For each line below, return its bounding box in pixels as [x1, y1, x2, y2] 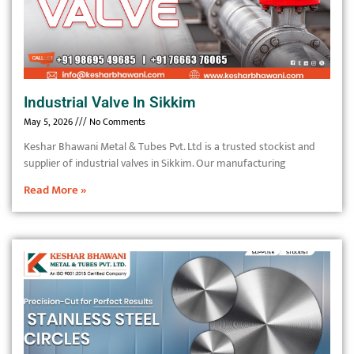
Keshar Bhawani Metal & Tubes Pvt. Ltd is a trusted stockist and [24, 137, 315, 156]
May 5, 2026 [24, 114, 75, 130]
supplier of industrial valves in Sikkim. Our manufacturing [24, 154, 286, 172]
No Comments [87, 114, 145, 130]
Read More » [24, 180, 87, 200]
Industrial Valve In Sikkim [24, 93, 196, 111]
